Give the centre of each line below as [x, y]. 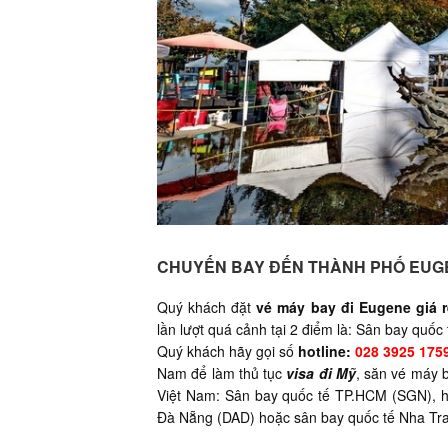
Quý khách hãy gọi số [228, 350]
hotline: [327, 350]
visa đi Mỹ [321, 372]
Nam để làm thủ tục [222, 372]
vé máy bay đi [307, 306]
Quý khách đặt [207, 306]
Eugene [384, 306]
